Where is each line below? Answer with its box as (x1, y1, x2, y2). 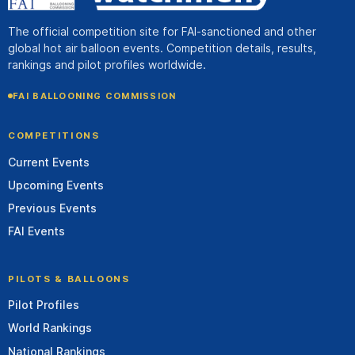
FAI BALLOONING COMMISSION (13, 90, 177, 101)
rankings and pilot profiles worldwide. (8, 58, 206, 72)
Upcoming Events (8, 177, 104, 192)
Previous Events (8, 201, 97, 216)
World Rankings (8, 321, 92, 335)
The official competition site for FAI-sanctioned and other (8, 25, 316, 39)
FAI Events (8, 224, 65, 239)
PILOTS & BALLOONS (8, 273, 130, 284)
